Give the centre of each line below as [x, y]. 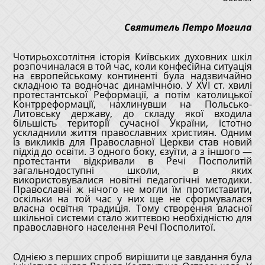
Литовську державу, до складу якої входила [132, 114]
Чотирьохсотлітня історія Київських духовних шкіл [132, 57]
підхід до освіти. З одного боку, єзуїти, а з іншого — [132, 151]
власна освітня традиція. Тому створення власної [132, 208]
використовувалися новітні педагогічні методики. [132, 180]
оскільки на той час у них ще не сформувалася [132, 199]
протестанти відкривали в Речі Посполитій [132, 161]
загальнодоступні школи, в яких [132, 170]
